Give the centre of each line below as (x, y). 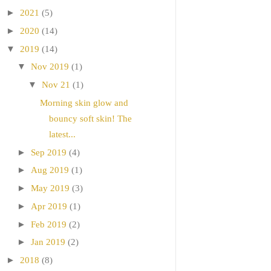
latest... (62, 134)
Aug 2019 (50, 170)
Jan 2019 (48, 242)
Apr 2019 (49, 206)
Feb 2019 (49, 224)
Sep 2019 (49, 152)
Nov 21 (56, 85)
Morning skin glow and (84, 103)
